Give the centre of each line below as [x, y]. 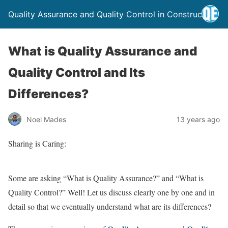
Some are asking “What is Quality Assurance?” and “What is [106, 178]
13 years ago [198, 119]
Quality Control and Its [77, 73]
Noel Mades [46, 119]
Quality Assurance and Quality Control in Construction [112, 14]
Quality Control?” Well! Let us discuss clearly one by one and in [111, 192]
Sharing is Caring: [37, 143]
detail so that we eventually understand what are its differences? [110, 206]
